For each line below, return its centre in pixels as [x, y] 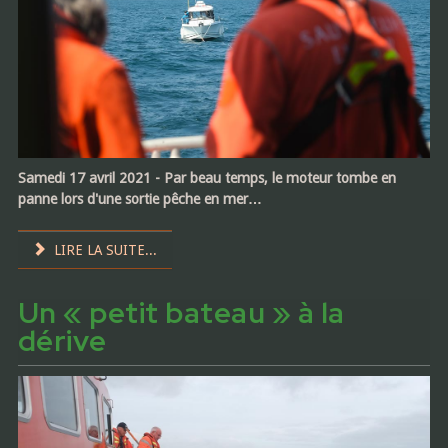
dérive [62, 340]
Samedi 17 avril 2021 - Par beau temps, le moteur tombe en [206, 177]
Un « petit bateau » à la [181, 312]
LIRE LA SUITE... [104, 249]
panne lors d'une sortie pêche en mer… [139, 198]
